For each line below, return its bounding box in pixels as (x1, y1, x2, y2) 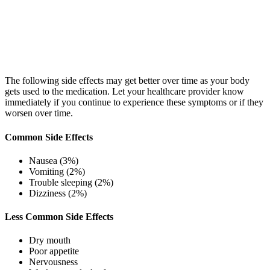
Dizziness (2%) (29, 187, 87, 198)
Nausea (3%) (29, 155, 78, 166)
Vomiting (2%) (29, 166, 85, 177)
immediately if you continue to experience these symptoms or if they (5, 97, 263, 108)
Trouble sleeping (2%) (29, 177, 113, 187)
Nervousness (29, 257, 78, 268)
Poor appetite (29, 246, 79, 257)
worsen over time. (5, 108, 73, 119)
